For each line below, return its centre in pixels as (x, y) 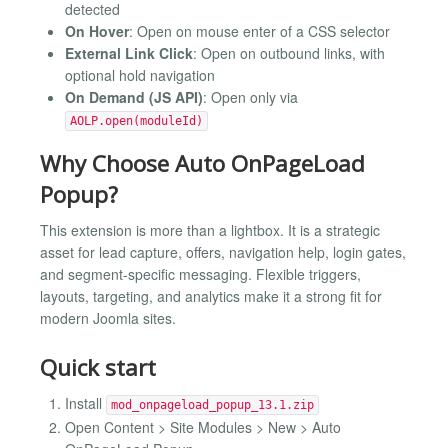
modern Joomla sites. (108, 318)
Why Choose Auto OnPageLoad (202, 163)
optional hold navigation (140, 74)
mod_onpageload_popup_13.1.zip (212, 405)
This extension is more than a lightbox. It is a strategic (210, 230)
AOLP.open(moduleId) (136, 120)
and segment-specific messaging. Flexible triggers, (200, 274)
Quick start (98, 367)
